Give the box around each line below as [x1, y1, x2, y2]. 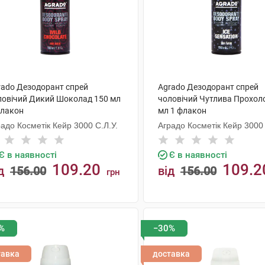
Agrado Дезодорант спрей [157, 82, 258, 92]
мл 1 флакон [157, 106, 206, 115]
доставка [152, 249, 190, 258]
